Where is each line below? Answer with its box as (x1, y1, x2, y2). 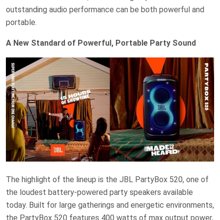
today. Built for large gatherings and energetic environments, (6, 200, 214, 210)
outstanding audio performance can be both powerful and (6, 4, 204, 14)
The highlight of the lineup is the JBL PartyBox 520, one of (6, 174, 209, 184)
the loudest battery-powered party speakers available (6, 187, 193, 197)
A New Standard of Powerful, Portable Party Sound (6, 38, 196, 48)
